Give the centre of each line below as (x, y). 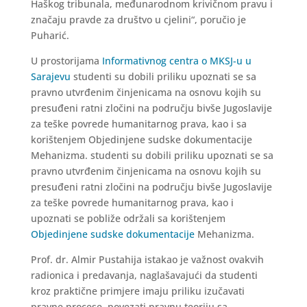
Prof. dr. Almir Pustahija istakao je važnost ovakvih (147, 259)
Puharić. (50, 35)
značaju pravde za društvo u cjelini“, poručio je (138, 20)
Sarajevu (50, 76)
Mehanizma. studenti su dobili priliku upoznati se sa (152, 155)
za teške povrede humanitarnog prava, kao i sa (138, 124)
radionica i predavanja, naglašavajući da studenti (144, 275)
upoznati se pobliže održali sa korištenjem (128, 218)
